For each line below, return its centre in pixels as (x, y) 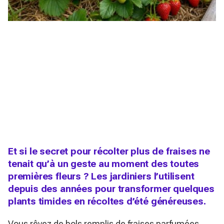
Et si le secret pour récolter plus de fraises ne (109, 151)
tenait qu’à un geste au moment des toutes (104, 163)
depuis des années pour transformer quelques (111, 188)
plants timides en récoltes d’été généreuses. (107, 201)
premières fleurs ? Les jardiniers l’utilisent (101, 176)
